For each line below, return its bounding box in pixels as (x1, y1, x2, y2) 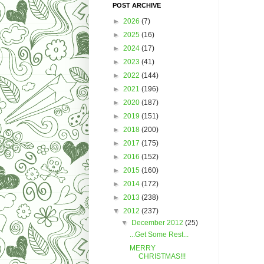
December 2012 (131, 218, 185, 227)
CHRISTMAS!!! (138, 252, 186, 260)
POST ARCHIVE (112, 1, 161, 9)
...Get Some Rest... (130, 230, 189, 239)
